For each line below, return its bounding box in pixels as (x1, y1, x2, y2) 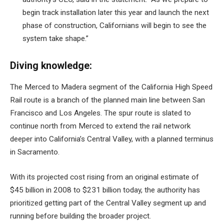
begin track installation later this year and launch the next (22, 7, 209, 17)
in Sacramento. (10, 147, 59, 157)
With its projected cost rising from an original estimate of (10, 172, 199, 181)
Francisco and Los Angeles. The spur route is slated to (10, 108, 191, 118)
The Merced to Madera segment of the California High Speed (10, 82, 212, 92)
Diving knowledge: (10, 60, 92, 72)
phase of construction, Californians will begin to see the (22, 20, 206, 30)
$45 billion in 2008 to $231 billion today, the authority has (10, 185, 200, 194)
